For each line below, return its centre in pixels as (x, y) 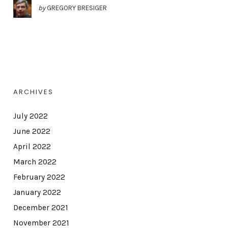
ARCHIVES (33, 92)
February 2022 (39, 177)
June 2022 (32, 131)
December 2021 (40, 207)
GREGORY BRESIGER (77, 8)
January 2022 (37, 192)
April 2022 (32, 146)
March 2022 (35, 162)
